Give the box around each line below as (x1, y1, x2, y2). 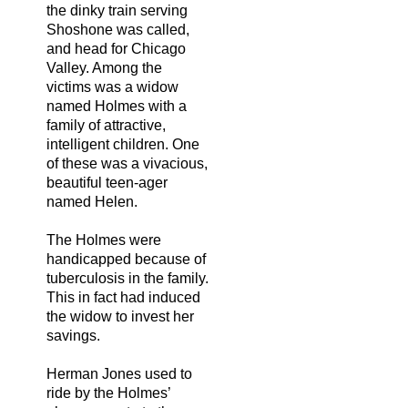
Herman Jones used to (46, 365, 192, 382)
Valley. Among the (46, 59, 162, 76)
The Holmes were (46, 231, 161, 248)
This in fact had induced (46, 289, 200, 305)
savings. (46, 327, 100, 343)
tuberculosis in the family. (46, 270, 209, 286)
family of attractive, (46, 117, 166, 133)
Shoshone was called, (46, 21, 189, 37)
